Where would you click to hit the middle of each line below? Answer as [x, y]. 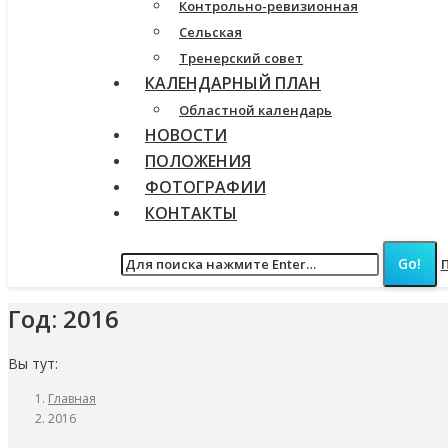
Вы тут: [33, 364]
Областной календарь [255, 110]
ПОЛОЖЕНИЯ [198, 161]
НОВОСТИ [186, 135]
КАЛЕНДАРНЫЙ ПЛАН [233, 83]
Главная [72, 399]
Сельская [210, 32]
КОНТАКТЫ [191, 213]
